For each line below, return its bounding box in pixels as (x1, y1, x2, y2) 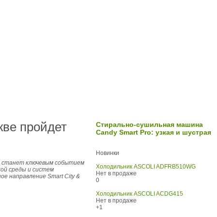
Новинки (96, 150, 119, 157)
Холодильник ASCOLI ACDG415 (96, 190, 183, 198)
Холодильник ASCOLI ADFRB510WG (96, 163, 196, 170)
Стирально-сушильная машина (96, 121, 203, 129)
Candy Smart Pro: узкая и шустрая (96, 128, 211, 137)
